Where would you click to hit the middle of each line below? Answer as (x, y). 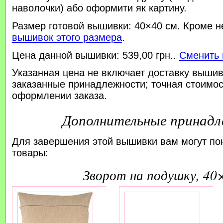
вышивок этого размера (67, 37)
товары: (30, 153)
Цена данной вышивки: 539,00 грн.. (95, 55)
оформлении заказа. (59, 96)
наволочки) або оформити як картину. (99, 8)
